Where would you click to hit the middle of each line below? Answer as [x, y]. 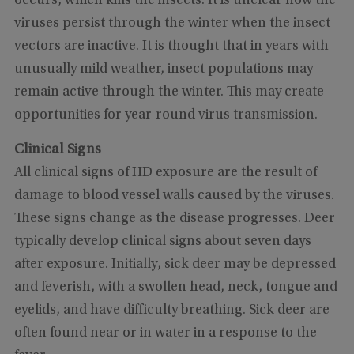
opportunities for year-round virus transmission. [167, 115]
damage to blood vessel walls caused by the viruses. [174, 196]
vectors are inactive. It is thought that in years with [171, 46]
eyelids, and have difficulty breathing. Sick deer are [171, 310]
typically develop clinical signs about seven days [162, 241]
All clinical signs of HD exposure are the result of [165, 173]
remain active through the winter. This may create [169, 92]
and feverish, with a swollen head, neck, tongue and [175, 287]
